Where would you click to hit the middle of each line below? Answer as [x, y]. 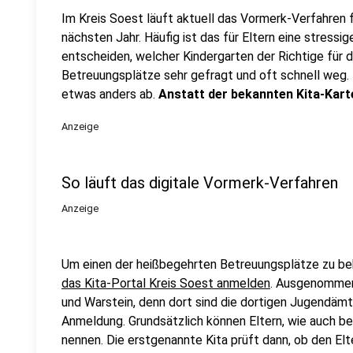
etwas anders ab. [110, 94]
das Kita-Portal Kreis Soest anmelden [166, 283]
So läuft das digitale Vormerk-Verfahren [200, 183]
